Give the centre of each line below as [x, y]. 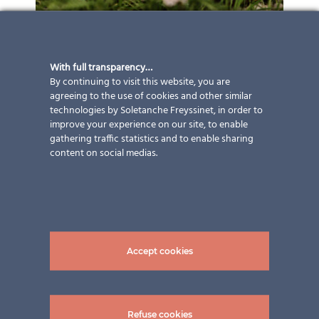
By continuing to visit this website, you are [140, 82]
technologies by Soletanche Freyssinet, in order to [156, 110]
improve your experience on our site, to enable [149, 125]
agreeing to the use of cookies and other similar [151, 96]
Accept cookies [159, 251]
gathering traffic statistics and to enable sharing [152, 139]
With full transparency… [101, 68]
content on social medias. [104, 153]
